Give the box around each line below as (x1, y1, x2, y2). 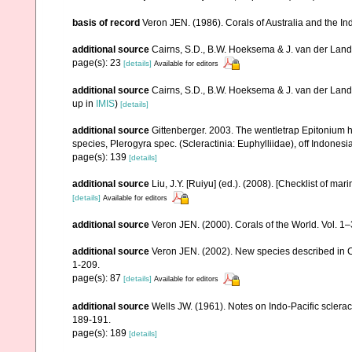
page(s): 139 (72, 151, 129, 163)
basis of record (72, 16, 140, 28)
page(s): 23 (72, 57, 123, 68)
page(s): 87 (72, 273, 123, 284)
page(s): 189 (72, 327, 129, 339)
